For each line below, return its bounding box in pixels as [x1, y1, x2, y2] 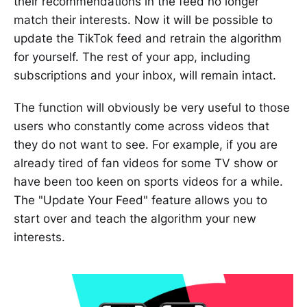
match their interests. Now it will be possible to [14, 13, 273, 27]
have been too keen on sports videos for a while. [14, 175, 283, 189]
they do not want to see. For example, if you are [14, 138, 278, 152]
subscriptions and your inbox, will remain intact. [14, 69, 276, 83]
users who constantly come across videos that [14, 119, 269, 134]
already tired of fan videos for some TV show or [14, 156, 278, 171]
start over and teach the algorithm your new [14, 212, 256, 226]
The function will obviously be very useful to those [14, 101, 290, 115]
